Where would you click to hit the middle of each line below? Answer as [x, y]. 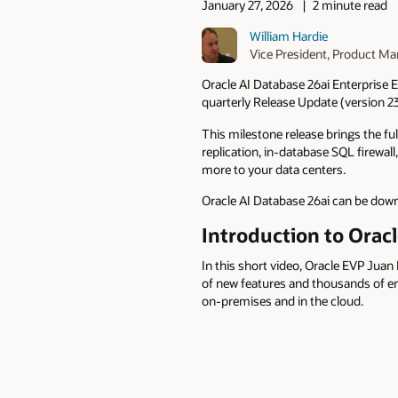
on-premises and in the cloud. [283, 301]
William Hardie [289, 36]
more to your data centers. [274, 169]
